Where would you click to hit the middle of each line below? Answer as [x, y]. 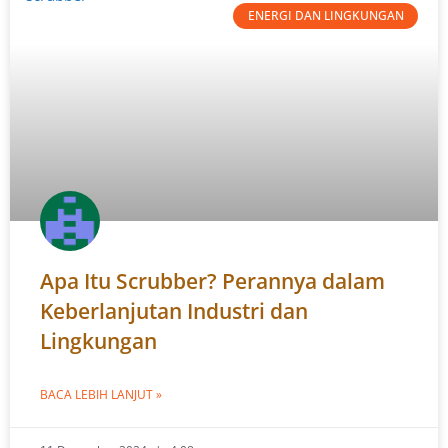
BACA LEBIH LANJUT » [101, 394]
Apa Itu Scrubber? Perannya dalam [212, 281]
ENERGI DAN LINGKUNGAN [325, 16]
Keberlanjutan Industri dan [174, 311]
